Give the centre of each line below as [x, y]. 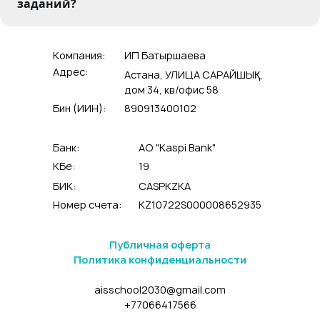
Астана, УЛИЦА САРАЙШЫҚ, [194, 75]
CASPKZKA [165, 186]
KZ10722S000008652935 [200, 205]
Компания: [79, 55]
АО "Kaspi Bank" [177, 147]
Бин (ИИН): [80, 108]
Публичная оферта [160, 245]
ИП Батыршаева [165, 55]
